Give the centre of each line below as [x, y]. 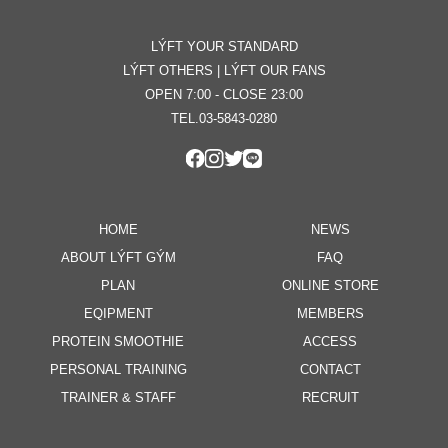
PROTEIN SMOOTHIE [118, 342]
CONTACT [330, 370]
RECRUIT [330, 398]
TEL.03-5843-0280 [224, 118]
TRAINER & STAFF [118, 398]
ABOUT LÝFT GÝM [118, 258]
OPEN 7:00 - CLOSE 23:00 [224, 94]
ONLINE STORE [330, 286]
